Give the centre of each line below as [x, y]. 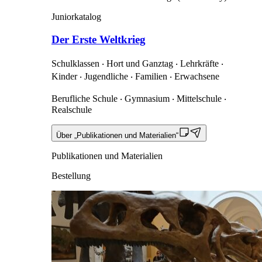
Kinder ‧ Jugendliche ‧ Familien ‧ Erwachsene [135, 77]
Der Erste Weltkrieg [99, 39]
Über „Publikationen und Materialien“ [117, 136]
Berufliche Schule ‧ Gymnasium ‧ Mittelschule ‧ [139, 99]
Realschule [72, 110]
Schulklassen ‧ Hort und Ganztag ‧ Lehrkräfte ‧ [137, 64]
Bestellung [71, 176]
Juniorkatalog [76, 17]
